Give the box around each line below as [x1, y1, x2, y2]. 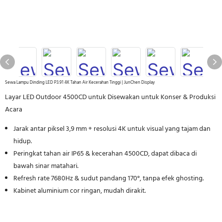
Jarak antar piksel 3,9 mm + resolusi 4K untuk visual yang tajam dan [13, 123, 211, 135]
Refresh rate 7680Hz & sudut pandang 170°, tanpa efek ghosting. [13, 173, 204, 184]
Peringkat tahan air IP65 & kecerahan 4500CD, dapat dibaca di [13, 148, 197, 160]
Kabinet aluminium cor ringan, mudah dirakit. [13, 185, 146, 197]
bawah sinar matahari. [13, 161, 78, 172]
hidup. [13, 136, 32, 147]
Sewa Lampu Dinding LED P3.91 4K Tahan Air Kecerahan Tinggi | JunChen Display [5, 79, 155, 86]
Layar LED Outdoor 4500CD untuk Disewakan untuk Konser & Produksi [5, 92, 216, 103]
